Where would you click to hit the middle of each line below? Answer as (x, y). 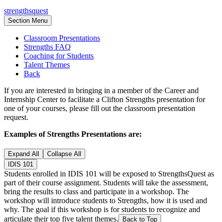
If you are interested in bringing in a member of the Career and (101, 91)
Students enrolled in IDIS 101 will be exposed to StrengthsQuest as (109, 174)
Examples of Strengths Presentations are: (73, 134)
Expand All (24, 154)
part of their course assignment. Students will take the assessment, (106, 183)
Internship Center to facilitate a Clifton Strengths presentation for (105, 100)
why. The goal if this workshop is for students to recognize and (102, 210)
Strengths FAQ (47, 47)
